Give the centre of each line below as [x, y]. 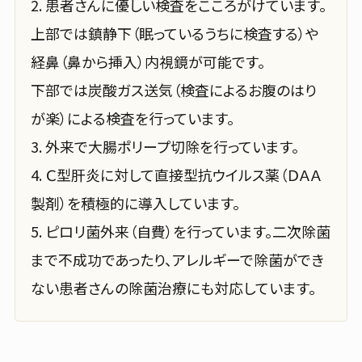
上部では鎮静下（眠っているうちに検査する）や [175, 34]
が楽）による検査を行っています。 [133, 118]
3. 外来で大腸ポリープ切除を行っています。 [165, 147]
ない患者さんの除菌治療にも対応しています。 [174, 288]
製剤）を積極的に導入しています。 [136, 203]
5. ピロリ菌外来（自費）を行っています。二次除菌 [181, 232]
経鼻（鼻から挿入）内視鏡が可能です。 [148, 62]
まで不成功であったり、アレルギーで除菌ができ [178, 260]
